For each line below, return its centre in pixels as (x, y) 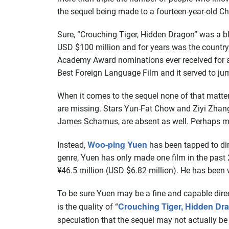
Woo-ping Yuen (117, 144)
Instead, (72, 145)
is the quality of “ (88, 207)
